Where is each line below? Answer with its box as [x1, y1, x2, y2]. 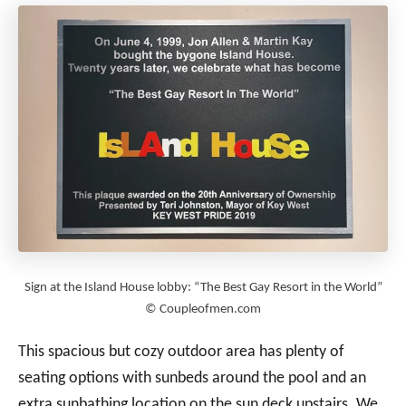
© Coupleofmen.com [145, 302, 261, 316]
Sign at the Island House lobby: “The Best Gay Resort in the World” [24, 280, 382, 295]
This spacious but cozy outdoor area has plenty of [18, 343, 344, 361]
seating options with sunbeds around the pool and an [18, 369, 366, 387]
